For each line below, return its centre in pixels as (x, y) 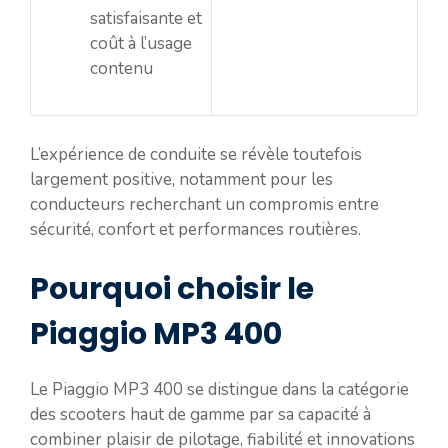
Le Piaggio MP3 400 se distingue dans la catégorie (219, 389)
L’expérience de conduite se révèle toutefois (196, 154)
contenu (121, 68)
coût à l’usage (141, 43)
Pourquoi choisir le (172, 289)
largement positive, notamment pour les (181, 179)
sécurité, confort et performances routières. (195, 229)
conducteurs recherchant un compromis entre (204, 204)
